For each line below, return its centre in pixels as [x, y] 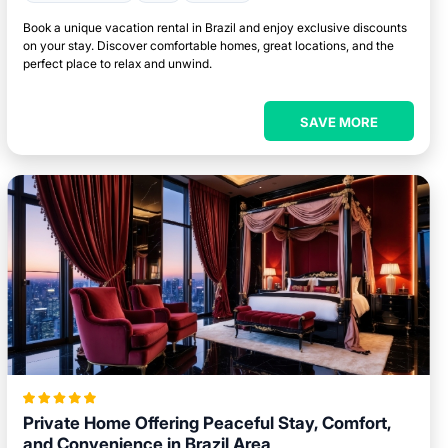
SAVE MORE [338, 122]
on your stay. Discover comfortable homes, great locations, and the [209, 45]
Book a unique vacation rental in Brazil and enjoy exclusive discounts [215, 27]
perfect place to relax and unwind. [118, 63]
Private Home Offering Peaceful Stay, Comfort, [207, 423]
